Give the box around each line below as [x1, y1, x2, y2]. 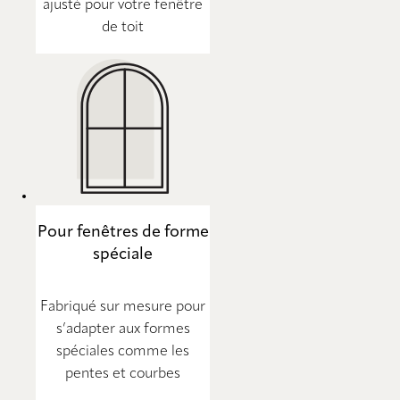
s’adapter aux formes [55, 322, 190, 337]
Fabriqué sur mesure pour [40, 300, 205, 315]
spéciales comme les [56, 345, 189, 360]
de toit [102, 21, 144, 36]
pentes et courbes [65, 367, 180, 382]
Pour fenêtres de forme [37, 224, 209, 241]
